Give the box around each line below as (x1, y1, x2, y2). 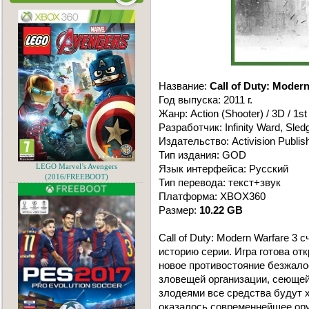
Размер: (159, 204, 199, 216)
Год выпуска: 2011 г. (159, 94, 252, 106)
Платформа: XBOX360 (159, 190, 266, 202)
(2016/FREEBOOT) (45, 173, 108, 181)
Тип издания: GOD (159, 149, 246, 161)
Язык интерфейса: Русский (159, 163, 288, 175)
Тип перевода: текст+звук (159, 177, 281, 188)
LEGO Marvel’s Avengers (36, 163, 117, 170)
